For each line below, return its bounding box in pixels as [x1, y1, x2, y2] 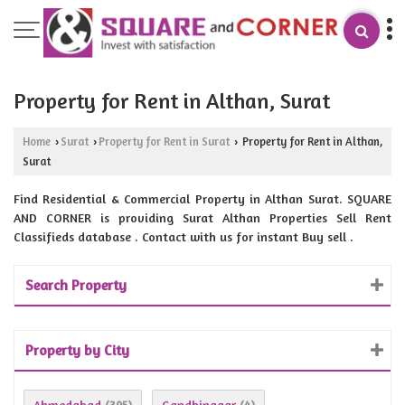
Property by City [25, 340, 129, 359]
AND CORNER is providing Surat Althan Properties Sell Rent [14, 209, 391, 225]
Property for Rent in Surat [99, 134, 230, 148]
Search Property [25, 275, 127, 294]
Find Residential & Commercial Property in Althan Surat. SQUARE [14, 190, 391, 206]
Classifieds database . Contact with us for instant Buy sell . [14, 228, 353, 244]
